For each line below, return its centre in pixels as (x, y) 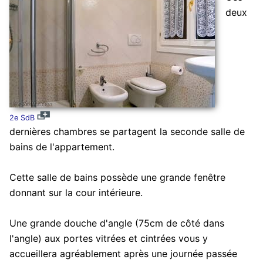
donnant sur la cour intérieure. (76, 193)
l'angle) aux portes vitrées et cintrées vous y (108, 239)
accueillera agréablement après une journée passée (123, 254)
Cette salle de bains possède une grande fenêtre (117, 178)
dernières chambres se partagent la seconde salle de (127, 132)
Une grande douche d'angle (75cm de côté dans (117, 223)
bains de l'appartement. (62, 147)
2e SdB (22, 118)
